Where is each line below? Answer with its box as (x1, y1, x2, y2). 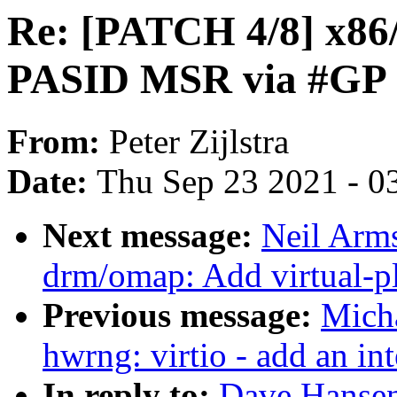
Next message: (43, 216, 261, 255)
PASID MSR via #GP (7, 56, 387, 102)
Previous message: (43, 296, 321, 335)
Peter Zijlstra (109, 122, 289, 161)
